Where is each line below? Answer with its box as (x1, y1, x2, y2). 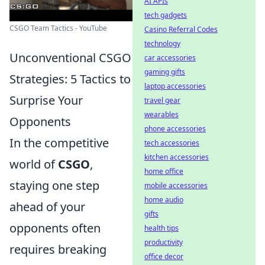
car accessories (144, 53, 196, 63)
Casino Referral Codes (144, 24, 218, 34)
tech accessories (144, 138, 199, 148)
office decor (144, 251, 183, 261)
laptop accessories (144, 81, 206, 91)
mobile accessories (144, 180, 208, 190)
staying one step (9, 177, 99, 193)
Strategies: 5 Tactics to (9, 71, 131, 87)
